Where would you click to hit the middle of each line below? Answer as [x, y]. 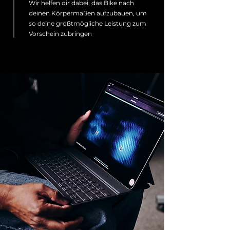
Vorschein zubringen [60, 34]
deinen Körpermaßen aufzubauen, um [88, 13]
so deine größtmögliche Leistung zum [88, 23]
